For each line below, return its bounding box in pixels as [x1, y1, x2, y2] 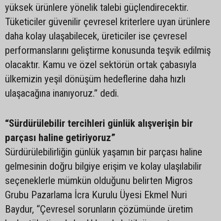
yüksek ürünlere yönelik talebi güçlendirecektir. [5, 1, 188, 13]
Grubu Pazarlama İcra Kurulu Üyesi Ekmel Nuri [5, 188, 187, 201]
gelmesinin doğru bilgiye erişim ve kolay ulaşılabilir [5, 160, 202, 172]
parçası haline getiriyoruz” [5, 131, 115, 144]
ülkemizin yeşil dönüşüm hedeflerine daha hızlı [5, 73, 185, 85]
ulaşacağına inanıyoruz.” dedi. [5, 87, 121, 99]
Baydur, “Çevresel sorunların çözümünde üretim [5, 203, 193, 215]
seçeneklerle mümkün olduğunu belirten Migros [5, 174, 193, 186]
